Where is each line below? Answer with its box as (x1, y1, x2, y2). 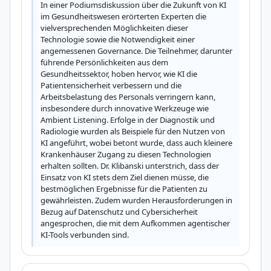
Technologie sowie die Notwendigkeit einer (41, 34, 195, 45)
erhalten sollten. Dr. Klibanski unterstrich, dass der (41, 160, 219, 171)
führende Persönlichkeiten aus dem (41, 57, 168, 68)
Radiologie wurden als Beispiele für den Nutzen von (41, 126, 225, 137)
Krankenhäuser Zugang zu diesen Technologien (41, 149, 211, 160)
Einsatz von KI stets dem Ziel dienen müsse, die (41, 172, 209, 183)
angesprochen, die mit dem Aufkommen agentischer (41, 218, 230, 229)
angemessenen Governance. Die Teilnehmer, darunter (41, 45, 232, 56)
